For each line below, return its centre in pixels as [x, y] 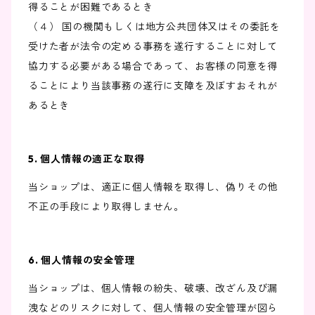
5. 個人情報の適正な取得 [86, 159]
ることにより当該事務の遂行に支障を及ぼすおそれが [153, 86]
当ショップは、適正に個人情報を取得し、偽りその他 [153, 187]
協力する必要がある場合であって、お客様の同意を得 [153, 66]
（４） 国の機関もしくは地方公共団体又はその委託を [154, 27]
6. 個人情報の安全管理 [82, 261]
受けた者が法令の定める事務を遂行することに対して [153, 47]
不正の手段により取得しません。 [106, 207]
